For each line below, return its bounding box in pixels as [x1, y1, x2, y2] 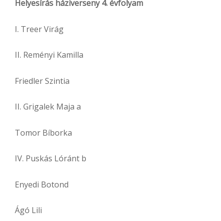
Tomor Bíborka [15, 127, 72, 138]
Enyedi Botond [15, 179, 69, 190]
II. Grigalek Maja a [15, 101, 81, 112]
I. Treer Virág [15, 23, 64, 35]
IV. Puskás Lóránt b [15, 153, 86, 164]
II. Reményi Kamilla [15, 49, 83, 61]
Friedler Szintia [15, 75, 70, 86]
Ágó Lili [15, 205, 42, 216]
